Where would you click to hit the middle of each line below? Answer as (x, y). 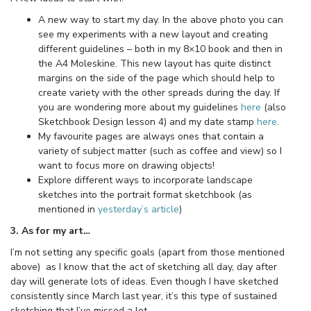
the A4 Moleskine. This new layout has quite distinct (154, 63)
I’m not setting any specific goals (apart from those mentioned (148, 252)
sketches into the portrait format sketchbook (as (145, 194)
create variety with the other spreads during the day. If (159, 92)
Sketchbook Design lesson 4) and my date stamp (148, 121)
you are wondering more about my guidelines (140, 107)
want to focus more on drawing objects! (126, 165)
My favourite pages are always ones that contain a (151, 136)
